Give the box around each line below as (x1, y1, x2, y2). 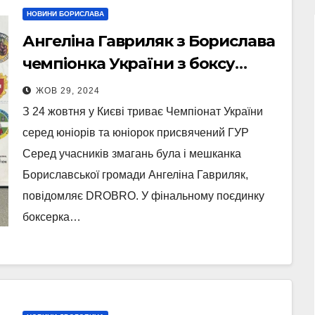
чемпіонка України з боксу (22, 54, 236, 73)
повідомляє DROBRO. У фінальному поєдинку (22, 190, 264, 202)
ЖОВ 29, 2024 (35, 86, 100, 96)
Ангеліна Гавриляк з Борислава (22, 32, 275, 51)
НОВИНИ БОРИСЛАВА (26, 10, 104, 18)
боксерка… (22, 211, 81, 223)
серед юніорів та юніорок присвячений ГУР (22, 127, 249, 139)
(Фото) (22, 77, 75, 96)
